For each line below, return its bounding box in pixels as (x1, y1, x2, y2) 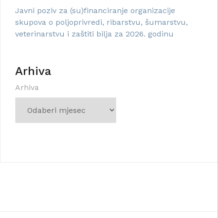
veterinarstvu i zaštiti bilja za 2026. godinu (15, 29, 174, 39)
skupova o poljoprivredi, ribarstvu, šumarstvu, (15, 18, 188, 27)
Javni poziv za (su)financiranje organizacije (15, 6, 175, 16)
